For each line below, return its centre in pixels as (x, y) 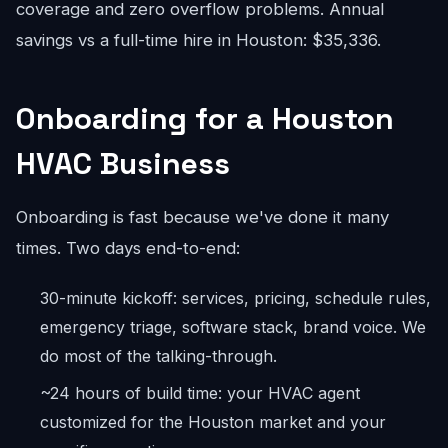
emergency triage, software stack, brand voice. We (233, 327)
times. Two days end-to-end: (128, 248)
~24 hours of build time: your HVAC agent (200, 393)
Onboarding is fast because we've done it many (202, 217)
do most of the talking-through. (158, 356)
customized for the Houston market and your (213, 422)
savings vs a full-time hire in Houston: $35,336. (198, 40)
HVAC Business (123, 163)
